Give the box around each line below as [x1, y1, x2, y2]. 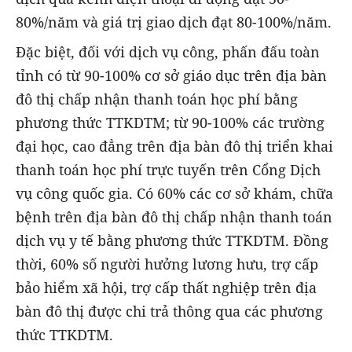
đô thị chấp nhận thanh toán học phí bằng [16, 90, 298, 109]
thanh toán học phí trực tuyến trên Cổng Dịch [16, 160, 321, 180]
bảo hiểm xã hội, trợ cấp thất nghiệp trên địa [16, 278, 317, 298]
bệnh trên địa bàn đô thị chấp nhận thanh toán [16, 207, 332, 227]
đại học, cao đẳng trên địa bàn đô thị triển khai [16, 137, 333, 156]
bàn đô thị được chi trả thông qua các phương [16, 302, 323, 321]
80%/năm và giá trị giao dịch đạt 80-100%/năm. [16, 13, 332, 32]
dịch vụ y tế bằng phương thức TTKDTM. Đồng [16, 231, 328, 251]
